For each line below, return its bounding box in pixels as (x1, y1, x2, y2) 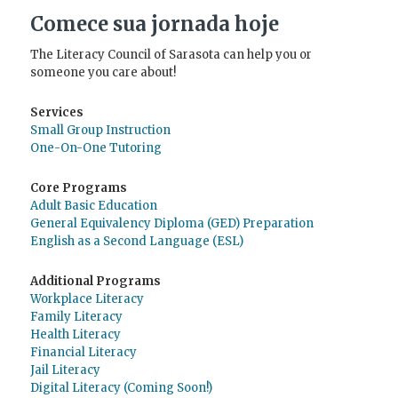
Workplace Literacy (29, 291, 144, 307)
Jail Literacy (29, 362, 100, 378)
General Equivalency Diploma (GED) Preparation (29, 216, 314, 232)
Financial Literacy (29, 345, 137, 361)
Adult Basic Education (29, 198, 157, 214)
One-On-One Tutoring (29, 140, 162, 156)
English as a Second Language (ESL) (29, 234, 243, 250)
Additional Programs (29, 274, 161, 290)
